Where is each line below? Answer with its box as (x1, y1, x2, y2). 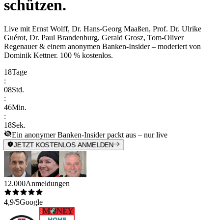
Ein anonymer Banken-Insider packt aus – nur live (12, 131, 167, 139)
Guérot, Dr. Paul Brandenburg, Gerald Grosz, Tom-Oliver (4, 33, 184, 42)
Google (20, 197, 43, 206)
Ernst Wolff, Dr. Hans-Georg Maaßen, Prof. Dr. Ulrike (32, 25, 201, 33)
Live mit (4, 25, 32, 33)
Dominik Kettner (4, 51, 56, 60)
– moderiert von (150, 42, 201, 51)
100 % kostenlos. (60, 51, 113, 60)
